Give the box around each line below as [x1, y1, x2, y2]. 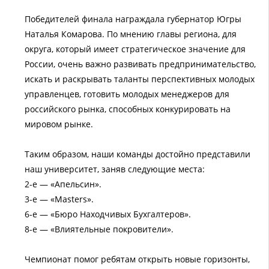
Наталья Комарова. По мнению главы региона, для [25, 28, 237, 40]
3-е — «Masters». [25, 193, 94, 205]
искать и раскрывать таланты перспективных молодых [25, 73, 255, 85]
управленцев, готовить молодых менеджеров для [25, 88, 229, 100]
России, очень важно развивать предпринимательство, [25, 58, 256, 70]
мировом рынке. [25, 118, 93, 130]
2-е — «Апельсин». [25, 178, 101, 190]
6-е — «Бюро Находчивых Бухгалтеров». [25, 208, 191, 220]
